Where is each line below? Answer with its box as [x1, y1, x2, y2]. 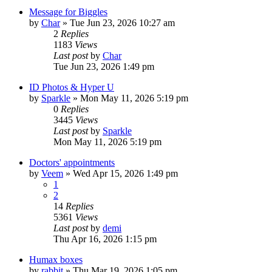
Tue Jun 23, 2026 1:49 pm [53, 61, 154, 72]
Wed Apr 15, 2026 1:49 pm [73, 168, 178, 178]
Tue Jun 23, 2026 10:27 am [70, 17, 175, 28]
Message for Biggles [29, 6, 107, 17]
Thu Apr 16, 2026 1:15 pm [53, 233, 157, 244]
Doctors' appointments [29, 157, 115, 168]
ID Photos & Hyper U [29, 81, 114, 92]
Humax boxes [29, 254, 83, 265]
